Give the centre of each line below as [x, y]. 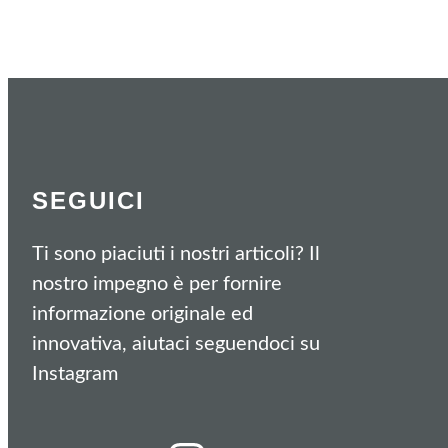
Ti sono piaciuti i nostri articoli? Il [176, 253]
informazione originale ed [142, 313]
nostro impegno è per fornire [157, 283]
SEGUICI [88, 200]
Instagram [75, 373]
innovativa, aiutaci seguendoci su [176, 343]
